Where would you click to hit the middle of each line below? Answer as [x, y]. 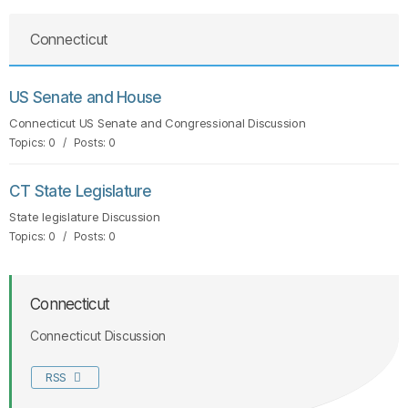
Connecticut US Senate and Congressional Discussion [158, 122]
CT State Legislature [80, 191]
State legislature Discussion [85, 216]
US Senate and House [86, 97]
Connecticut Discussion [98, 335]
